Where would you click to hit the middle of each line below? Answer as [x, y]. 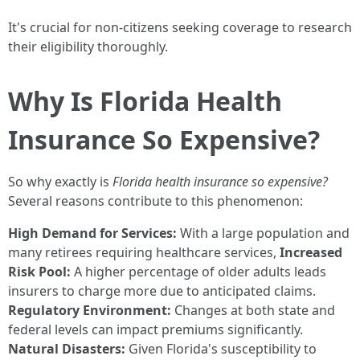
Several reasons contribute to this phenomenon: [155, 201]
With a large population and [263, 233]
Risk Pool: [39, 272]
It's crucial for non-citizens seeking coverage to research [180, 27]
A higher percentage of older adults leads [198, 272]
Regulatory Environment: [90, 310]
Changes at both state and [253, 310]
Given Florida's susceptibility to [221, 349]
